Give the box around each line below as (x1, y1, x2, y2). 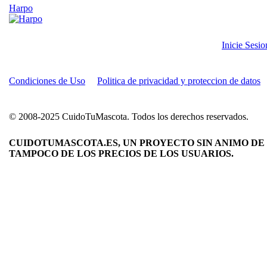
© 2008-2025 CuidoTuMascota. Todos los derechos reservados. (9, 111, 249, 122)
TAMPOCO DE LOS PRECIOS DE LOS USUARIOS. (9, 148, 234, 159)
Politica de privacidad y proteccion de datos (97, 76, 260, 86)
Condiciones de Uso (9, 76, 85, 86)
